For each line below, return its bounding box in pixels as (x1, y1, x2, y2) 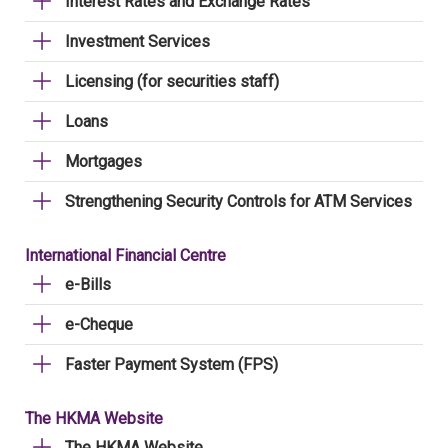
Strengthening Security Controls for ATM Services (65, 192, 412, 211)
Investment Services (65, 32, 210, 51)
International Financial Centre (25, 246, 226, 265)
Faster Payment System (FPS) (65, 355, 278, 374)
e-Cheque (65, 315, 133, 334)
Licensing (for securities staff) (65, 72, 279, 91)
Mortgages (65, 152, 142, 171)
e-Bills (65, 275, 111, 294)
